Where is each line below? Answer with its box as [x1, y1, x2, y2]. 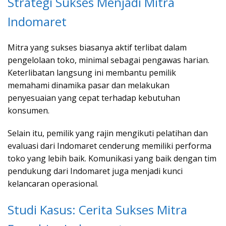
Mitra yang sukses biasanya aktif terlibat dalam [8, 41, 187, 53]
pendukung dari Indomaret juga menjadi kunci [8, 165, 183, 177]
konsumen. [8, 104, 49, 116]
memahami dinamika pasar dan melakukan [8, 79, 169, 91]
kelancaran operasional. [8, 178, 98, 189]
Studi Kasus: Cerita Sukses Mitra [8, 201, 187, 218]
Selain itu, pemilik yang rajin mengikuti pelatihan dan [8, 127, 208, 139]
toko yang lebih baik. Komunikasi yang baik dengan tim [8, 152, 216, 164]
